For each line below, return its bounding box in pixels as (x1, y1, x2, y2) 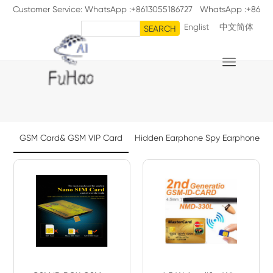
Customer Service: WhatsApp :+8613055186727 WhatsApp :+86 (13, 4, 260, 14)
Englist (183, 22, 209, 32)
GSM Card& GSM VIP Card (19, 132, 123, 143)
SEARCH (144, 24, 177, 34)
